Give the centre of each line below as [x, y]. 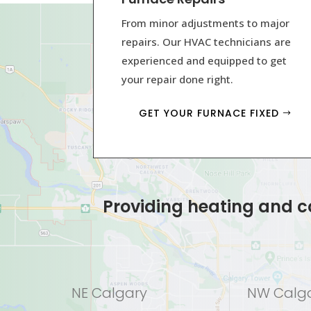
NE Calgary [109, 293]
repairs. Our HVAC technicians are [207, 42]
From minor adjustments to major [206, 23]
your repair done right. [178, 79]
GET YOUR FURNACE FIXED [209, 114]
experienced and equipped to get [204, 61]
